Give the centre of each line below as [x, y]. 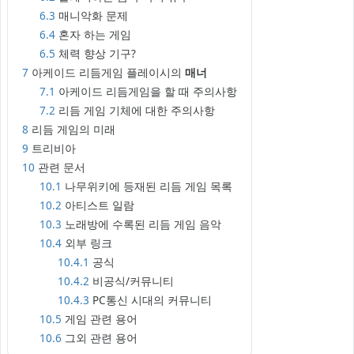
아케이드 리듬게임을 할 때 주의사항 [148, 92]
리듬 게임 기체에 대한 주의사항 [137, 111]
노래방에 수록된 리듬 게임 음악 [143, 225]
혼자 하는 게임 [95, 35]
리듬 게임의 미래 [73, 130]
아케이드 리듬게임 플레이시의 [108, 73]
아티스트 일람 [100, 206]
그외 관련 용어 [101, 339]
